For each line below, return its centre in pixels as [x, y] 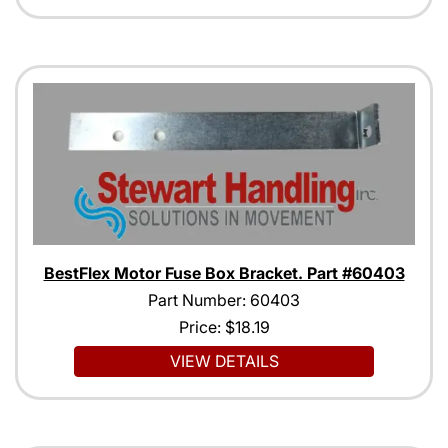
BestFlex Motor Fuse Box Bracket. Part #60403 [224, 273]
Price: [201, 327]
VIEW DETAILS [224, 361]
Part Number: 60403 [224, 300]
